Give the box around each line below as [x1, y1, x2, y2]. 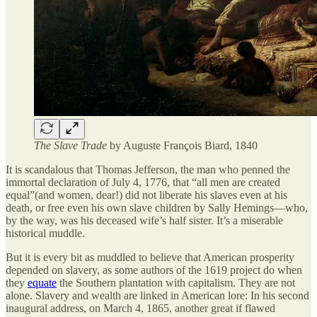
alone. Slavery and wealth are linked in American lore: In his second [6, 289, 309, 302]
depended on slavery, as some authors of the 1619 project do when [6, 264, 302, 277]
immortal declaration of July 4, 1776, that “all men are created [6, 176, 280, 189]
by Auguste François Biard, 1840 [107, 139, 258, 152]
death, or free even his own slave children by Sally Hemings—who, [6, 202, 308, 214]
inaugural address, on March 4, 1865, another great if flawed [6, 302, 275, 315]
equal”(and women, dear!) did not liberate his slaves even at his [6, 189, 287, 202]
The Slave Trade [34, 139, 107, 152]
